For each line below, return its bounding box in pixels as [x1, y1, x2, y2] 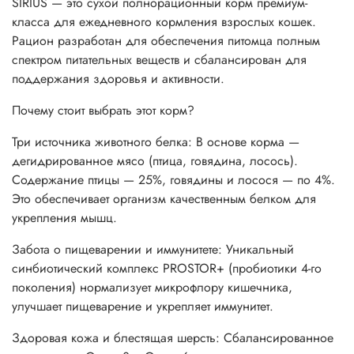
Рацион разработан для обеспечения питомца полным [12, 32, 320, 50]
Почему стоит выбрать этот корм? [12, 101, 194, 119]
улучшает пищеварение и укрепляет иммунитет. [12, 297, 273, 315]
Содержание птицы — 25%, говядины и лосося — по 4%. [12, 171, 335, 189]
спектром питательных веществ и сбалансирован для [12, 51, 307, 69]
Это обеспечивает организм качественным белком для [12, 190, 316, 208]
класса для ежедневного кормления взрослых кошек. [12, 13, 316, 31]
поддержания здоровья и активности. [12, 70, 224, 88]
